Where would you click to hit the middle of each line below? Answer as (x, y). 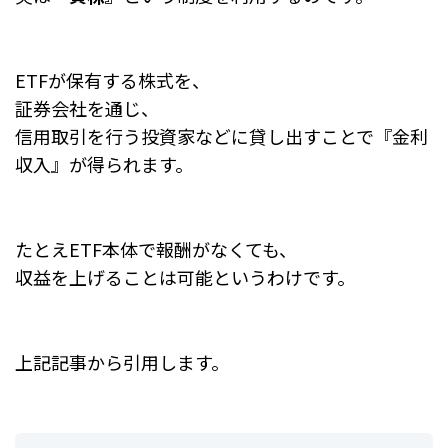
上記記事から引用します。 (122, 361)
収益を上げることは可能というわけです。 (185, 276)
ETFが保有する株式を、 (112, 79)
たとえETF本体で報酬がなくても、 (156, 248)
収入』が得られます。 (104, 163)
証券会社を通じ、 (87, 107)
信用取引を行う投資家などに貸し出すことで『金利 (221, 135)
